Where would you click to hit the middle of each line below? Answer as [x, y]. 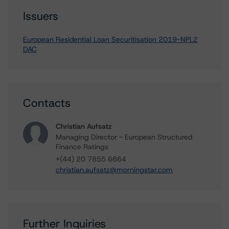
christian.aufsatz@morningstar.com [114, 170]
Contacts [47, 103]
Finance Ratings [82, 147]
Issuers [41, 16]
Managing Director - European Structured [124, 137]
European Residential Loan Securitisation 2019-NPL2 [110, 39]
